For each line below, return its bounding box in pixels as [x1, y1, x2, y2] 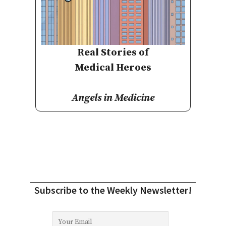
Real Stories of [77, 46, 149, 59]
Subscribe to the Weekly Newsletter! [34, 183, 192, 196]
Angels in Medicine [72, 91, 154, 104]
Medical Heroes [75, 61, 151, 74]
